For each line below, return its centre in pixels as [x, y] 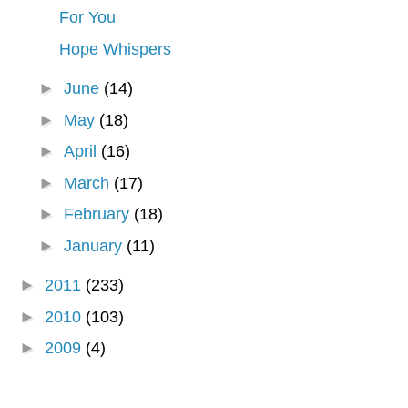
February [99, 214]
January [96, 245]
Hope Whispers [116, 49]
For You [88, 18]
